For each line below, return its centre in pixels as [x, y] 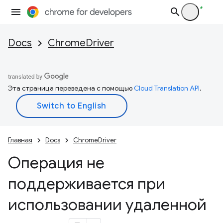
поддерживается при [87, 184]
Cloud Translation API [167, 88]
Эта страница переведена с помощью [71, 88]
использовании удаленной [107, 205]
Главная [20, 140]
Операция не [56, 163]
